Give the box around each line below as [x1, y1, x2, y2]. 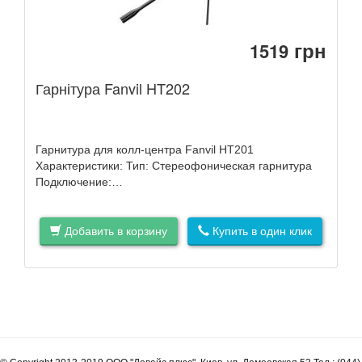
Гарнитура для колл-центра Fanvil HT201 [36, 143, 254, 156]
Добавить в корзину [61, 225, 167, 238]
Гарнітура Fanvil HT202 [36, 78, 190, 99]
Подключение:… [36, 175, 123, 188]
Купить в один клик [209, 225, 312, 238]
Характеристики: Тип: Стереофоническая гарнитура [36, 159, 312, 172]
